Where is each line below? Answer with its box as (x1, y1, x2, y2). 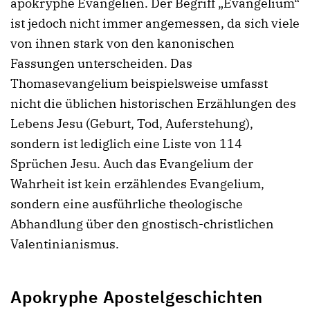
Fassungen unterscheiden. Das (10, 55, 192, 72)
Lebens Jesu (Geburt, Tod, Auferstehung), (10, 116, 253, 132)
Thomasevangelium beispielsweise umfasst (10, 75, 268, 92)
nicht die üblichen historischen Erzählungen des (10, 95, 296, 112)
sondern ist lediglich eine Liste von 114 (10, 136, 242, 152)
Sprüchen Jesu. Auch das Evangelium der (10, 156, 253, 172)
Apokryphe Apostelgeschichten (10, 286, 263, 309)
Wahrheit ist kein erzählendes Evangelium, (10, 176, 264, 192)
